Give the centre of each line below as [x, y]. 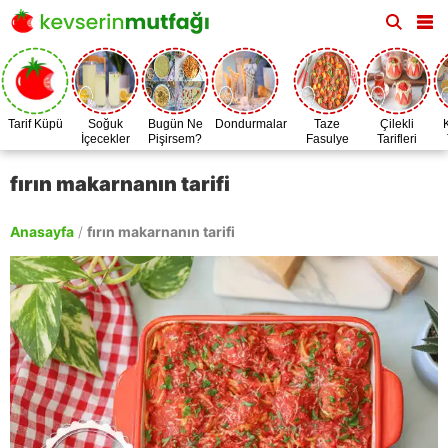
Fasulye [327, 139]
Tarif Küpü [35, 124]
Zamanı [327, 154]
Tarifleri [397, 139]
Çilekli [397, 124]
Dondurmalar [251, 124]
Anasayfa [42, 231]
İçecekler [105, 139]
